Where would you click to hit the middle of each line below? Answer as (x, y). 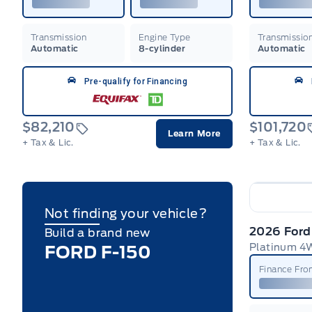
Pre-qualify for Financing (136, 81)
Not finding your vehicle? (126, 213)
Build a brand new (97, 233)
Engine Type (165, 37)
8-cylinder (162, 48)
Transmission (59, 37)
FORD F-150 (98, 252)
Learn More (194, 133)
